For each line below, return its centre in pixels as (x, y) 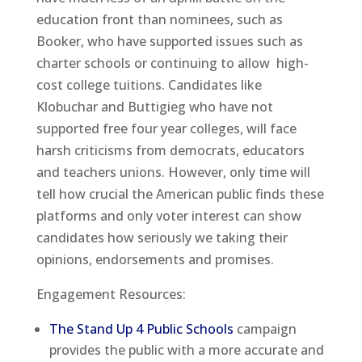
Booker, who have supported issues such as (169, 41)
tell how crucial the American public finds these (180, 194)
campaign (266, 328)
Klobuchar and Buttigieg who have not (154, 106)
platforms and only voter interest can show (168, 215)
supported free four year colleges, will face (166, 128)
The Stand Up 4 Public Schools (143, 328)
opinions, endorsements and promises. (155, 259)
